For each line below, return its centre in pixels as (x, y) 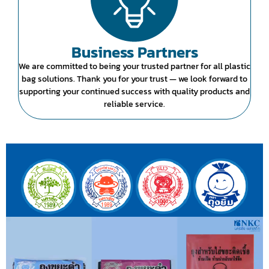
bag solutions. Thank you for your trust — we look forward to (134, 79)
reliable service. (134, 104)
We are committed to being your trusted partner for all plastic (134, 66)
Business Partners (134, 52)
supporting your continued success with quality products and (134, 92)
